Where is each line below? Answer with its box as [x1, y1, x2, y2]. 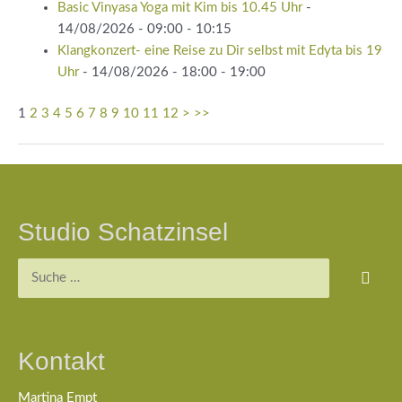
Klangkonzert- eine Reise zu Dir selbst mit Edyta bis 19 [57, 43, 382, 57]
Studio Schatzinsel [18, 218, 228, 247]
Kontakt [18, 347, 105, 376]
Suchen [17, 260, 59, 275]
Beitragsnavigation [17, 167, 127, 181]
